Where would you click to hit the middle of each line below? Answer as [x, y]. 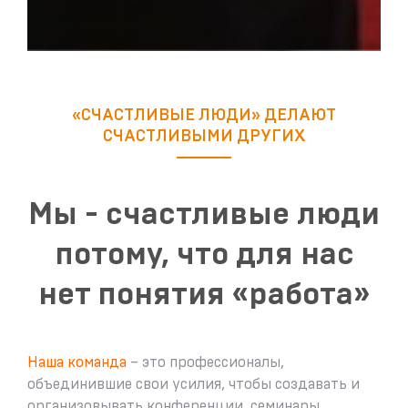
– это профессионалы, [205, 363]
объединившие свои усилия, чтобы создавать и [194, 385]
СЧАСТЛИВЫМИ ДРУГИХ [204, 137]
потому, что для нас [204, 255]
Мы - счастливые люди [204, 215]
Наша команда [77, 363]
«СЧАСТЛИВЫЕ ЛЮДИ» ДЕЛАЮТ [204, 116]
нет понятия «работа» [204, 296]
